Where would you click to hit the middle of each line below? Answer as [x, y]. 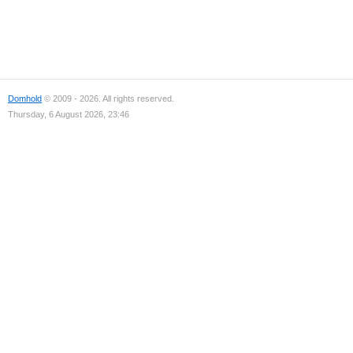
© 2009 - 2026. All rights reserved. [108, 98]
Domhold [25, 98]
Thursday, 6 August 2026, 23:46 [69, 114]
